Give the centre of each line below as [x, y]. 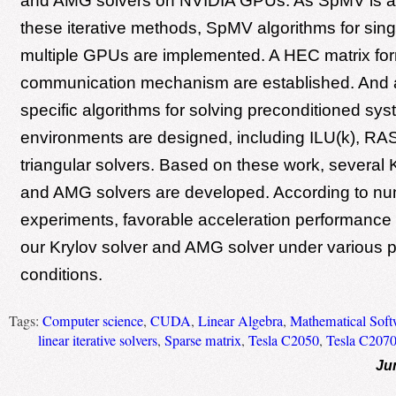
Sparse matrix [202, 340]
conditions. [61, 274]
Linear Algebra [240, 320]
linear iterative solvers [97, 340]
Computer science [92, 320]
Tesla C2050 [283, 340]
